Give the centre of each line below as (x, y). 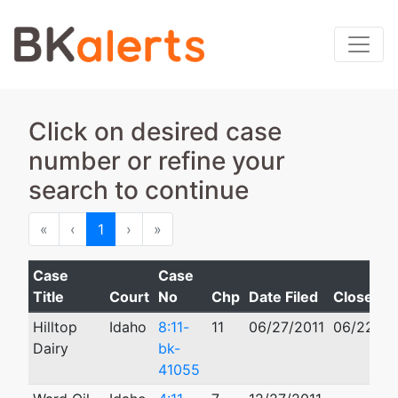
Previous (103, 228)
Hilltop (55, 327)
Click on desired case (155, 131)
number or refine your (157, 161)
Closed (357, 297)
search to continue (139, 190)
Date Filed (283, 297)
